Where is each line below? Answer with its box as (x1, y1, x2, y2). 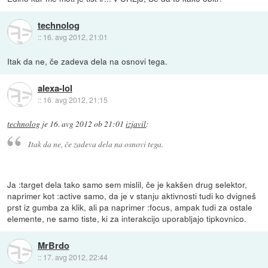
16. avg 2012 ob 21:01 (50, 118, 124, 130)
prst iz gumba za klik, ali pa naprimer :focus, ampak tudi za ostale (7, 200, 253, 213)
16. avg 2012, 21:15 (42, 95, 108, 105)
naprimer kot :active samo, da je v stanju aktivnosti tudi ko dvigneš (7, 189, 257, 202)
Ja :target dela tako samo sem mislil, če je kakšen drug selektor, (7, 178, 248, 190)
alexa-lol (37, 81, 72, 95)
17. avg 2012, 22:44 (42, 251, 108, 262)
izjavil (126, 118, 147, 130)
